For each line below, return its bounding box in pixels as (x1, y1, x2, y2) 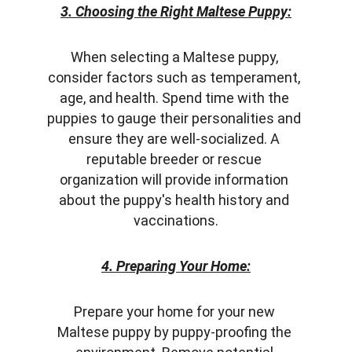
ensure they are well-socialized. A (68, 130, 284, 147)
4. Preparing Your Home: (101, 258, 251, 274)
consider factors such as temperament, (48, 69, 304, 86)
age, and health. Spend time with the (59, 90, 292, 106)
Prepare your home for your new (73, 303, 278, 320)
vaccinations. (133, 212, 218, 229)
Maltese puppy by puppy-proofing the (57, 324, 295, 340)
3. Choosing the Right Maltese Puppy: (60, 3, 291, 20)
